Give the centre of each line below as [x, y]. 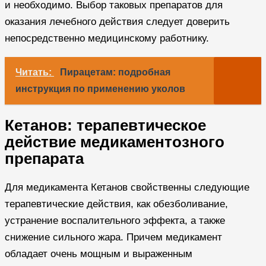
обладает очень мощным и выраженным [99, 254]
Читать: [35, 72]
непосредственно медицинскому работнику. [107, 39]
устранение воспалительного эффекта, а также [115, 221]
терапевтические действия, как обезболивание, [116, 204]
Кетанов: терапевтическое [105, 126]
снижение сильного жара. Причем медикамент [113, 237]
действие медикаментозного [115, 142]
